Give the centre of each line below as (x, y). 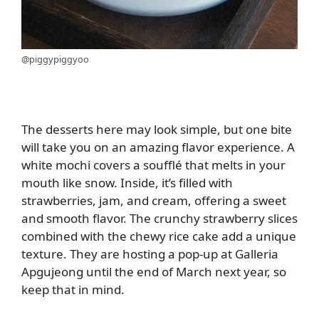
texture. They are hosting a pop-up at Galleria (150, 254)
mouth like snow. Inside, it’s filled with (127, 183)
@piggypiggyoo (55, 59)
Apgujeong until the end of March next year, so (154, 272)
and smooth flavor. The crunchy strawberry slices (159, 219)
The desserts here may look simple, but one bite (157, 130)
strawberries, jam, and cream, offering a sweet (154, 201)
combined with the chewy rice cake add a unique (159, 236)
